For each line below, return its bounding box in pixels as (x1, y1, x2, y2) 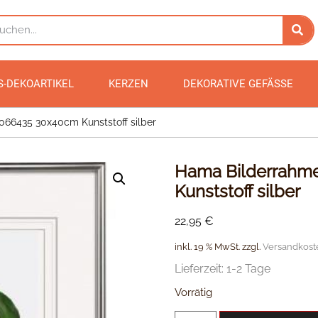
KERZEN (109, 77, 148, 90)
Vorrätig (175, 286, 213, 299)
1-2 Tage (226, 262, 271, 276)
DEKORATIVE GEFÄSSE (182, 77, 287, 90)
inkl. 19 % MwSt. (175, 241, 241, 253)
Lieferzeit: (175, 262, 227, 276)
